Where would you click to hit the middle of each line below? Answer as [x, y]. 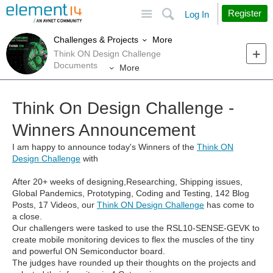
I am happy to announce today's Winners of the [105, 147]
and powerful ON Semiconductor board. [89, 251]
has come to [229, 205]
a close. [27, 217]
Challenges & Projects [96, 40]
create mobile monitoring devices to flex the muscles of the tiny [133, 240]
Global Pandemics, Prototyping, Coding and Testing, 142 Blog [131, 193]
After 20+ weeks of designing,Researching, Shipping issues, [127, 182]
